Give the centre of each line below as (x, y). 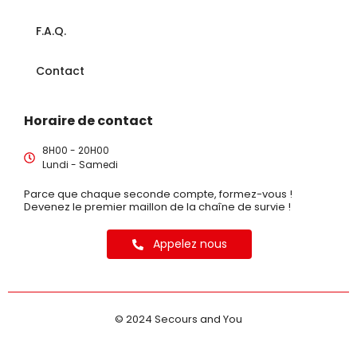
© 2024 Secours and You (178, 320)
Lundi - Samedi (80, 165)
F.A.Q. (51, 31)
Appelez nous (190, 244)
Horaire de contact (88, 121)
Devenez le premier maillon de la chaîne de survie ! (157, 207)
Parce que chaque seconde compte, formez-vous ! (158, 194)
